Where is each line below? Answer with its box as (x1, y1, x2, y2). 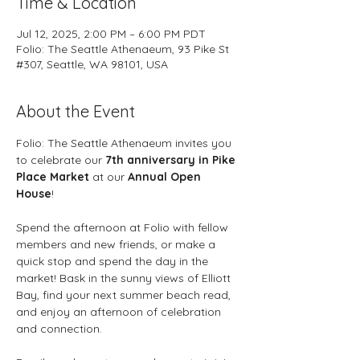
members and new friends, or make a (16, 237, 219, 252)
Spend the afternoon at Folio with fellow (16, 220, 231, 235)
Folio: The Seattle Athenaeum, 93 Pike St (16, 42, 229, 56)
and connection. (16, 321, 105, 336)
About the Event (16, 101, 135, 121)
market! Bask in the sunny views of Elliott (16, 271, 234, 285)
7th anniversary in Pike (105, 153, 239, 167)
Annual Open (128, 170, 204, 184)
